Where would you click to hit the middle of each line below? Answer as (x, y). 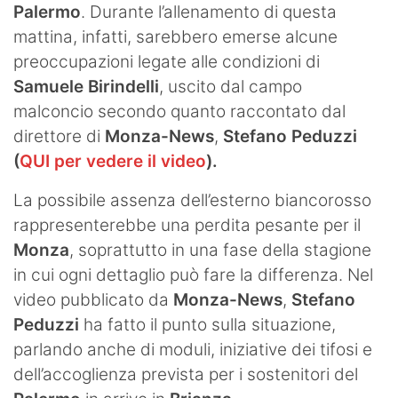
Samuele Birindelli (86, 86)
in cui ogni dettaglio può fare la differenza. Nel (193, 275)
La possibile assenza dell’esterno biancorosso (192, 200)
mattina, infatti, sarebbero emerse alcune (175, 36)
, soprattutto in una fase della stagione (220, 250)
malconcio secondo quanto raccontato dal (179, 111)
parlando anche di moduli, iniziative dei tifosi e (193, 349)
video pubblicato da (93, 299)
